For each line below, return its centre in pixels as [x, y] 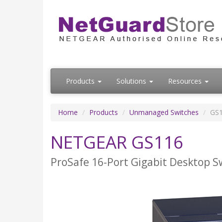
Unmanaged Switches [164, 112]
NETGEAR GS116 [117, 142]
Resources [186, 81]
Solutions [132, 81]
